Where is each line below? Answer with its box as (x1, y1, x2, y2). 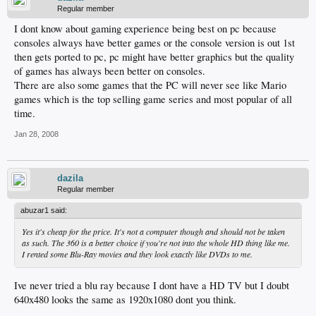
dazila (57, 173, 83, 183)
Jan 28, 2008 (14, 130, 59, 138)
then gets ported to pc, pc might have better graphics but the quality (14, 50, 294, 63)
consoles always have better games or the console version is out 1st (14, 36, 295, 49)
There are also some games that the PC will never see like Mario (14, 78, 286, 92)
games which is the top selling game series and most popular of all (14, 92, 292, 106)
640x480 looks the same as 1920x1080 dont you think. (14, 292, 236, 306)
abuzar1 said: (20, 206, 67, 214)
